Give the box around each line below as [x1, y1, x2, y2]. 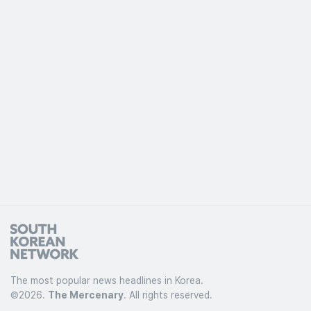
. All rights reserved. [124, 289, 212, 301]
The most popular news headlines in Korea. [10, 274, 203, 286]
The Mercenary [48, 289, 124, 301]
